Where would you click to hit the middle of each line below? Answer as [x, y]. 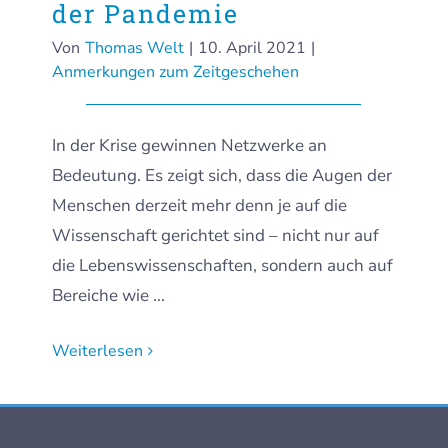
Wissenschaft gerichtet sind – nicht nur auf [215, 235]
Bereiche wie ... [108, 295]
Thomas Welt [134, 48]
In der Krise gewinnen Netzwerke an [189, 145]
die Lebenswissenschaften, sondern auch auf [222, 265]
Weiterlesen [97, 351]
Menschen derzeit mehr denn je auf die [199, 205]
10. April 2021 [252, 48]
